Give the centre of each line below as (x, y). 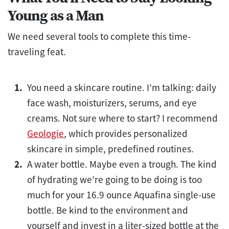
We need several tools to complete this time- (99, 36)
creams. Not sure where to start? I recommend (123, 118)
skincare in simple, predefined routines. (111, 148)
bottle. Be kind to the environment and (108, 210)
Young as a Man (56, 15)
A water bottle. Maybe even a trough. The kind (122, 164)
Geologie (46, 133)
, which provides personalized (126, 133)
